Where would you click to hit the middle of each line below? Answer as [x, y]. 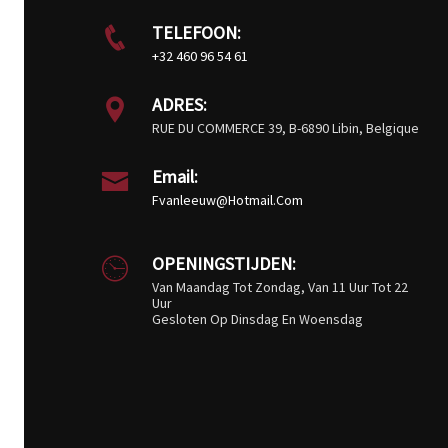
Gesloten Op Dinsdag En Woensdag [257, 318]
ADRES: [179, 104]
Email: [175, 176]
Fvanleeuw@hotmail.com [227, 199]
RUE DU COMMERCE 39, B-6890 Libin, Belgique [285, 127]
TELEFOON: [196, 32]
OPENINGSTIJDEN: [224, 263]
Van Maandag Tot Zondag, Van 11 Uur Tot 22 [280, 286]
